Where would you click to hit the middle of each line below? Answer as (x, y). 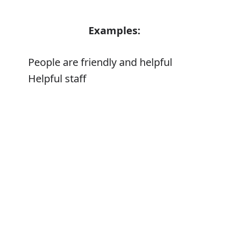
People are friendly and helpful (100, 62)
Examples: (114, 31)
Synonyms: (114, 197)
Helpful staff (57, 79)
